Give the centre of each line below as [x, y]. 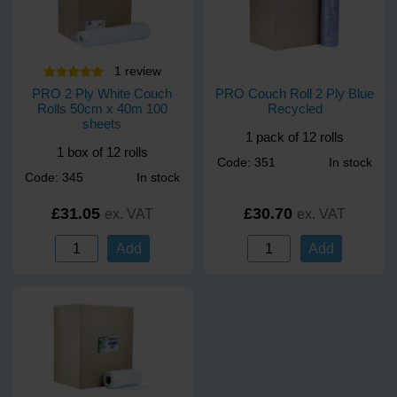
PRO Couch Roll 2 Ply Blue [295, 93]
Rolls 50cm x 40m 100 [102, 108]
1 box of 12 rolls [102, 152]
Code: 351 [247, 163]
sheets [102, 123]
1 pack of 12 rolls [295, 136]
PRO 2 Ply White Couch [102, 93]
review [143, 71]
